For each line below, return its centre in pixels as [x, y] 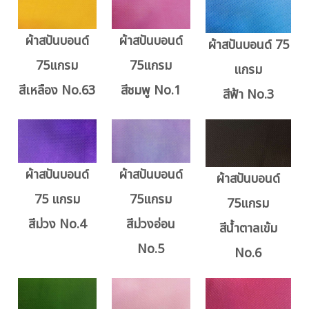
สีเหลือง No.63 [57, 91]
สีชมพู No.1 [151, 91]
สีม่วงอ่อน [151, 225]
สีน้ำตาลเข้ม [248, 228]
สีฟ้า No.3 [248, 94]
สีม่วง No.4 [57, 225]
